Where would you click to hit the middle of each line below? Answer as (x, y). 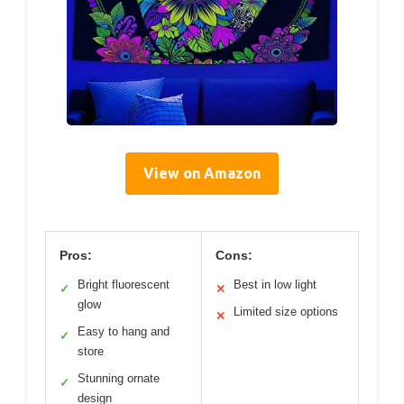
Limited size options (286, 312)
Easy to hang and (124, 332)
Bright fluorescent (124, 285)
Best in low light (275, 285)
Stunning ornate (119, 379)
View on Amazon (202, 174)
